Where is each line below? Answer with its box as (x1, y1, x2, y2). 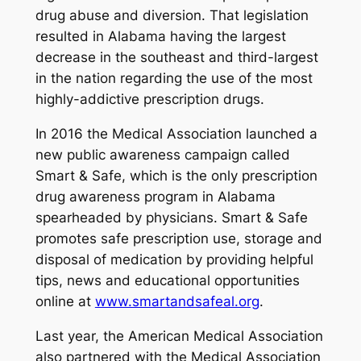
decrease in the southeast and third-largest (35, 49, 318, 66)
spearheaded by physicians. (35, 209, 222, 226)
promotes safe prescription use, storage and (35, 230, 322, 247)
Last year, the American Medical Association (35, 327, 323, 344)
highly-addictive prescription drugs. (35, 91, 264, 108)
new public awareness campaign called (35, 146, 290, 163)
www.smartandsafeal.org (94, 293, 259, 309)
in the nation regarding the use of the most (35, 70, 313, 87)
